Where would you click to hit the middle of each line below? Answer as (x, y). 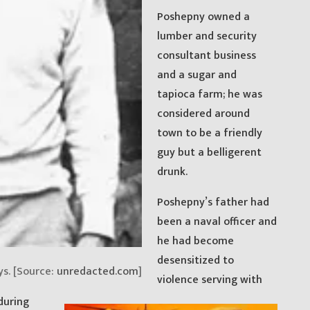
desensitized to (196, 260)
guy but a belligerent (210, 152)
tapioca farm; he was (210, 94)
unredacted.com (97, 271)
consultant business (207, 55)
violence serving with (210, 280)
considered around (204, 113)
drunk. (173, 172)
